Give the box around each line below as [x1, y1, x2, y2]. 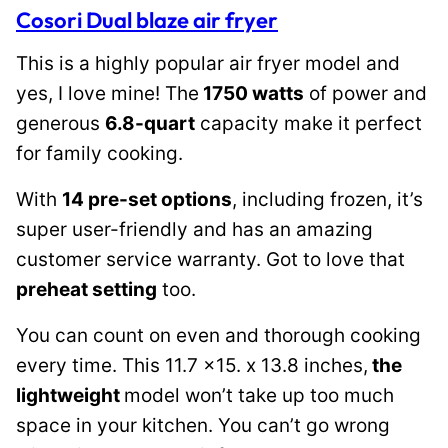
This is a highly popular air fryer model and [16, 52, 400, 75]
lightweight [16, 384, 124, 407]
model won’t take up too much [124, 384, 394, 407]
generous [16, 112, 105, 135]
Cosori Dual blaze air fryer [16, 6, 278, 34]
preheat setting [16, 278, 157, 301]
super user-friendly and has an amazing [16, 218, 373, 241]
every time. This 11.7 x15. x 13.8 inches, [16, 354, 368, 377]
